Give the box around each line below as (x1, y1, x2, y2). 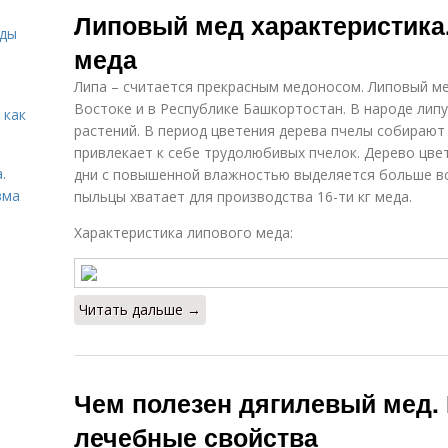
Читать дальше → (79, 300, 201, 319)
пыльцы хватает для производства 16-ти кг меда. (74, 187, 412, 206)
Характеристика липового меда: (74, 223, 293, 242)
